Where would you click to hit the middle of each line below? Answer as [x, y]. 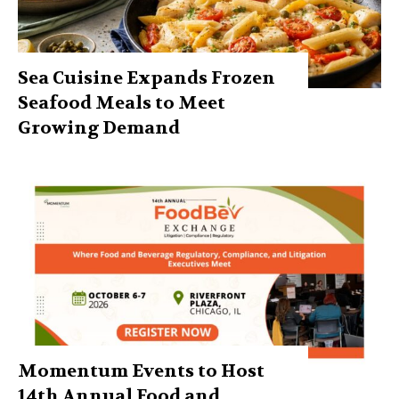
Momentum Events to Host [141, 371]
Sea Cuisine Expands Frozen [147, 78]
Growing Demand [99, 128]
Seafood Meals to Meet [122, 103]
